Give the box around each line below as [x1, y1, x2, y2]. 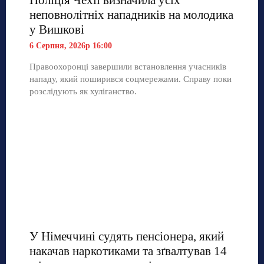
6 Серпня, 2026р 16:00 [29, 41, 112, 50]
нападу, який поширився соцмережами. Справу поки [29, 74, 232, 84]
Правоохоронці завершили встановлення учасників [29, 61, 226, 71]
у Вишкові [29, 22, 84, 37]
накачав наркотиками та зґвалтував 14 [29, 243, 227, 258]
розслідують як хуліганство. [29, 86, 137, 96]
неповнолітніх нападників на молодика [29, 7, 233, 22]
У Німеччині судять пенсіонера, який [29, 229, 224, 243]
